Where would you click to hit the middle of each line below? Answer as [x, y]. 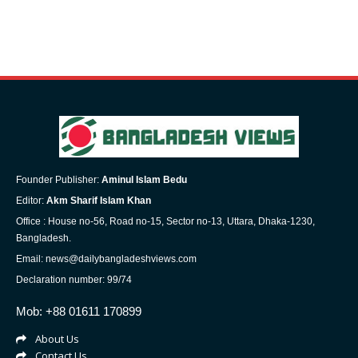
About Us [57, 338]
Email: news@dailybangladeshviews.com [106, 259]
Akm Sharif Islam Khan [99, 200]
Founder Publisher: [59, 179]
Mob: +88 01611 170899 [79, 311]
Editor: [31, 200]
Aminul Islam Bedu [144, 179]
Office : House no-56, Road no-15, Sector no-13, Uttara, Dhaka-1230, [165, 221]
